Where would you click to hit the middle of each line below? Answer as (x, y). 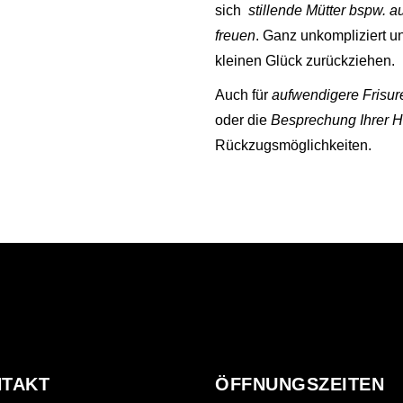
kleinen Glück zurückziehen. (305, 61)
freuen (235, 36)
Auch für (243, 95)
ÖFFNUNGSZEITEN (300, 384)
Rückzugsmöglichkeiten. (293, 145)
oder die (243, 120)
